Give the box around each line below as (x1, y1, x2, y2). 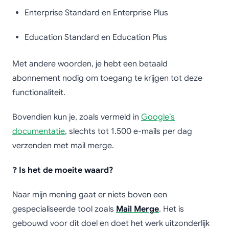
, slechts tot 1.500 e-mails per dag (65, 126, 192, 136)
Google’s (141, 112, 175, 122)
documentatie (12, 126, 65, 136)
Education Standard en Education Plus (25, 32, 167, 42)
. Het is (159, 204, 184, 214)
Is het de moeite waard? (19, 165, 113, 175)
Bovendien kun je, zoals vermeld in (12, 112, 141, 122)
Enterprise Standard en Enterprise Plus (25, 8, 168, 18)
